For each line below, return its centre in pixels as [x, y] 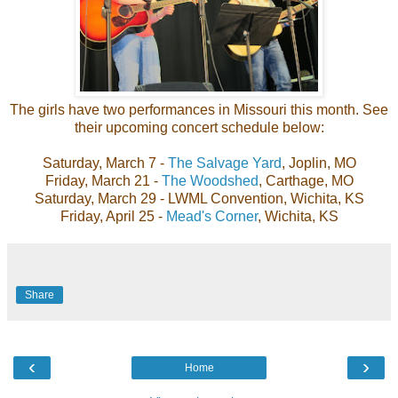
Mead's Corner [210, 216]
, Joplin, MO [318, 163]
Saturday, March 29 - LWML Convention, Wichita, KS [199, 198]
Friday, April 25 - [111, 216]
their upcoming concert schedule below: [199, 127]
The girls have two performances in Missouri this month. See [199, 109]
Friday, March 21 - [103, 180]
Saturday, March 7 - [105, 163]
